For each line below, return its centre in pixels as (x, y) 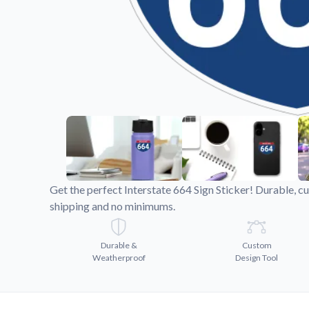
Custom (257, 245)
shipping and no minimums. (112, 206)
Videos (219, 13)
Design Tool (257, 257)
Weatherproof (119, 257)
